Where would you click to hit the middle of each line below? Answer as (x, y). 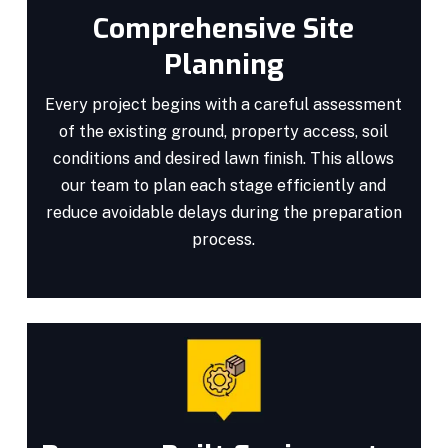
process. (224, 239)
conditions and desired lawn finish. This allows (224, 158)
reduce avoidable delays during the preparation (223, 212)
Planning (223, 64)
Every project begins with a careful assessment (224, 104)
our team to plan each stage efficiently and (224, 185)
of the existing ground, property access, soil (224, 131)
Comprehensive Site (224, 28)
